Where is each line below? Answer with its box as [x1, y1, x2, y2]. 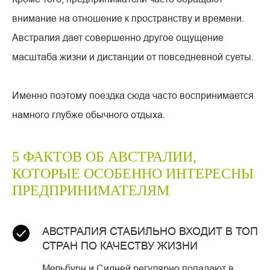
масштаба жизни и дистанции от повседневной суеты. [12, 51, 254, 63]
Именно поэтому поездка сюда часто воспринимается [12, 90, 254, 101]
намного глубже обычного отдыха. [12, 109, 165, 121]
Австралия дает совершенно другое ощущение [12, 32, 224, 43]
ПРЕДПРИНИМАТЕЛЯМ [12, 183, 169, 199]
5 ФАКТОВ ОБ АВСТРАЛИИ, [12, 149, 196, 165]
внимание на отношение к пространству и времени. [12, 13, 244, 24]
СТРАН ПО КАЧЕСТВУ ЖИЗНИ [42, 239, 198, 253]
